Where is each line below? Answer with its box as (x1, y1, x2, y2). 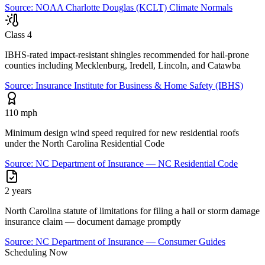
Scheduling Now (5, 247, 68, 258)
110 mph (5, 108, 37, 118)
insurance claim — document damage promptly (5, 216, 181, 227)
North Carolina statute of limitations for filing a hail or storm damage (5, 206, 260, 216)
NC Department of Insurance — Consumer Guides (35, 237, 225, 247)
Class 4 (5, 30, 32, 40)
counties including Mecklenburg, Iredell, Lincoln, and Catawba (5, 60, 241, 71)
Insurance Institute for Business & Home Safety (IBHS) (35, 80, 243, 91)
